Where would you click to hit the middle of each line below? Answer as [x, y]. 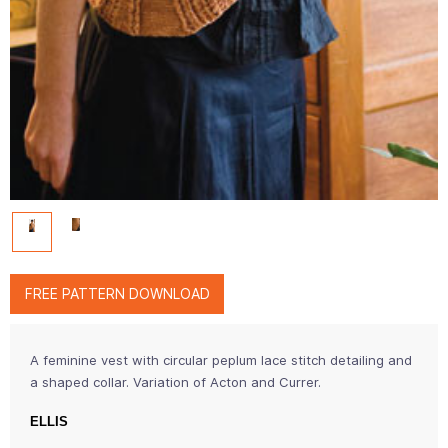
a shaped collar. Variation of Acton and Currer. [175, 381]
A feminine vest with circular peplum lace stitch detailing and [221, 359]
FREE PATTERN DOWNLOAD [117, 293]
